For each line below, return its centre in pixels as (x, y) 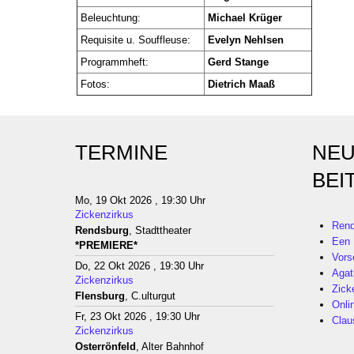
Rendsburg (102, 230)
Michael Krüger (245, 18)
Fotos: (95, 84)
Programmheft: (115, 62)
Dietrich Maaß (241, 84)
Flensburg (100, 296)
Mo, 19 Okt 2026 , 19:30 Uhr (140, 200)
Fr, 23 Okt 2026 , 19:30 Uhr (137, 316)
